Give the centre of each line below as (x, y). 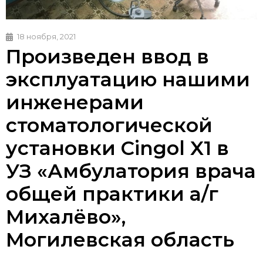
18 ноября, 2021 (46, 37)
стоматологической (109, 125)
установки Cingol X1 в (117, 148)
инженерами (75, 102)
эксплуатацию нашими (128, 80)
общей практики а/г (112, 194)
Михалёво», (66, 217)
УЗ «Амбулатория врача (131, 171)
